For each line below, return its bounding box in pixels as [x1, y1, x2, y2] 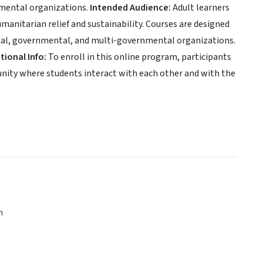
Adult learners [171, 1, 230, 15]
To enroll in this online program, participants [46, 50, 231, 64]
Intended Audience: [90, 1, 171, 15]
